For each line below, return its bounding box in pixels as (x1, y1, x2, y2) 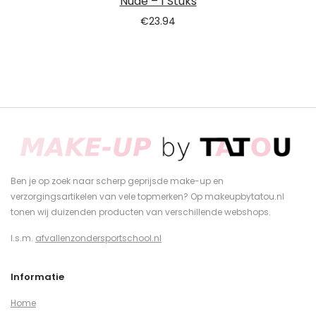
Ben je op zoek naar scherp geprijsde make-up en (11, 175, 224, 188)
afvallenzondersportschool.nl (35, 232, 162, 245)
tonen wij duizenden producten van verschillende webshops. (11, 206, 271, 219)
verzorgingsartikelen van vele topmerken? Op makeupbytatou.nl (11, 190, 284, 203)
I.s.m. (11, 232, 35, 245)
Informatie (11, 270, 64, 284)
